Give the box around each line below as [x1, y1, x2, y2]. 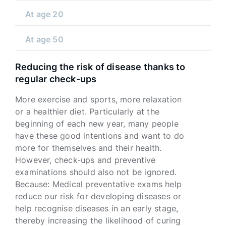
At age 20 [25, 9, 64, 19]
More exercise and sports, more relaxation [15, 94, 182, 104]
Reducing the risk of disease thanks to [15, 62, 186, 72]
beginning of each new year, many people [15, 119, 179, 129]
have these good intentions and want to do [15, 131, 185, 141]
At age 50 [25, 34, 64, 44]
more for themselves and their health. [15, 143, 162, 153]
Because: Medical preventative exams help [15, 179, 182, 189]
